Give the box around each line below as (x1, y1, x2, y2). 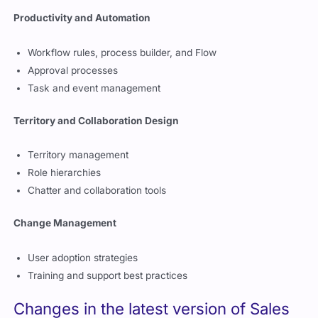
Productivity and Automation (13, 11, 151, 23)
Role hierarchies (28, 167, 102, 179)
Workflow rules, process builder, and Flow (28, 46, 217, 58)
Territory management (28, 149, 129, 161)
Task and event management (28, 82, 161, 94)
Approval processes (28, 64, 119, 76)
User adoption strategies (28, 251, 138, 263)
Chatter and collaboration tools (28, 185, 167, 197)
